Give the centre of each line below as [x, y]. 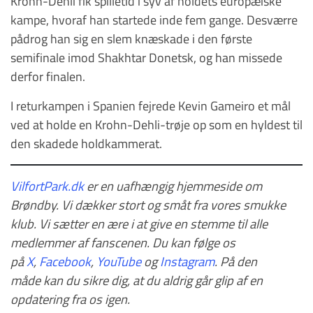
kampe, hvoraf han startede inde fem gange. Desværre [154, 20]
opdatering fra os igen [69, 299]
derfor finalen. [48, 77]
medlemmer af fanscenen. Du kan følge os [123, 243]
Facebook [65, 262]
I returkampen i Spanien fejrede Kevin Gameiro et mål [151, 106]
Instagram [187, 262]
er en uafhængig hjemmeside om [173, 186]
